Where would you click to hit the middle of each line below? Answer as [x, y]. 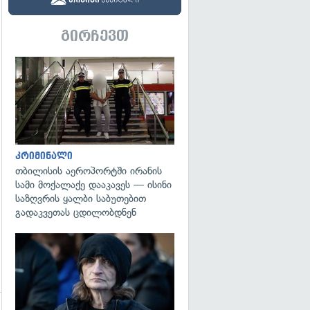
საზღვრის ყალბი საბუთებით [81, 198]
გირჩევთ [95, 36]
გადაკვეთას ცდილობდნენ [76, 212]
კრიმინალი [44, 156]
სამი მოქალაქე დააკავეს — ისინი [93, 184]
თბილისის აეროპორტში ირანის [89, 171]
